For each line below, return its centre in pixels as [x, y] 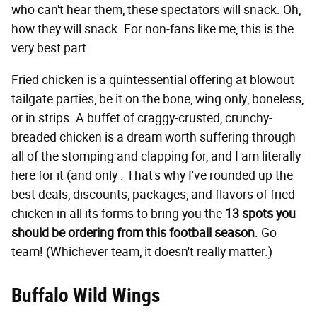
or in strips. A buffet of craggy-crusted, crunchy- [142, 119]
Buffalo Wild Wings [86, 296]
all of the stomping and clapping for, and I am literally [156, 157]
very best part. [51, 48]
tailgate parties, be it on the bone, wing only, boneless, [157, 99]
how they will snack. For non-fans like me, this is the [152, 29]
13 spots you [260, 214]
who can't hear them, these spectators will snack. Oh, [156, 10]
